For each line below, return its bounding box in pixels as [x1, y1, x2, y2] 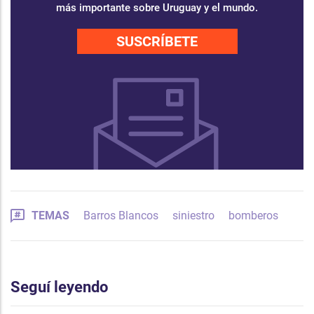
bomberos [228, 208, 278, 222]
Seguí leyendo [11, 278, 108, 296]
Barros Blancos [83, 208, 158, 222]
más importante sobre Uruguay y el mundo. [56, 1, 258, 14]
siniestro [172, 208, 214, 222]
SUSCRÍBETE [116, 33, 198, 50]
